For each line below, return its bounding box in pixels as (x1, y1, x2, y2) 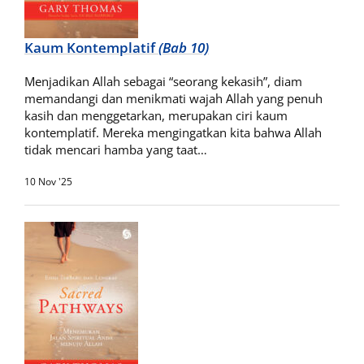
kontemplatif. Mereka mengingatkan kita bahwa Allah (24, 124, 322, 141)
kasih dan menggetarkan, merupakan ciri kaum (24, 107, 288, 123)
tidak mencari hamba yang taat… (24, 141, 207, 158)
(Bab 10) (158, 38, 209, 57)
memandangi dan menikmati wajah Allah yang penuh (24, 90, 323, 106)
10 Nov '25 (24, 175, 72, 188)
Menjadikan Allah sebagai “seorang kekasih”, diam (24, 73, 302, 89)
